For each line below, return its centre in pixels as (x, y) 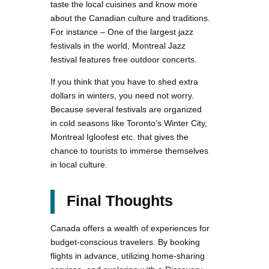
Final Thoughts (120, 201)
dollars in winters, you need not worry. (122, 96)
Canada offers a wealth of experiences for (130, 228)
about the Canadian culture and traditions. (130, 18)
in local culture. (79, 165)
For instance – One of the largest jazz (122, 32)
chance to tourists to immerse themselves (129, 151)
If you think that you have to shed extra (124, 82)
